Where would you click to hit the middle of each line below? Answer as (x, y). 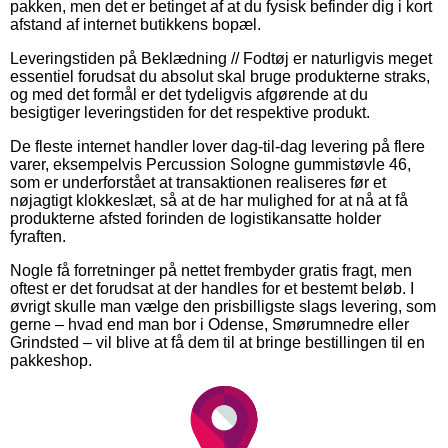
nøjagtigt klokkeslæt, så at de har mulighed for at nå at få (209, 200)
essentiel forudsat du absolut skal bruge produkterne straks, (220, 76)
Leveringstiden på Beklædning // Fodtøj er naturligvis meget (221, 58)
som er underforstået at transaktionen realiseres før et (198, 182)
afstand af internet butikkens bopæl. (135, 24)
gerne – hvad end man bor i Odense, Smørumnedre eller (209, 324)
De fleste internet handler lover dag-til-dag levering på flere (217, 146)
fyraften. (38, 236)
